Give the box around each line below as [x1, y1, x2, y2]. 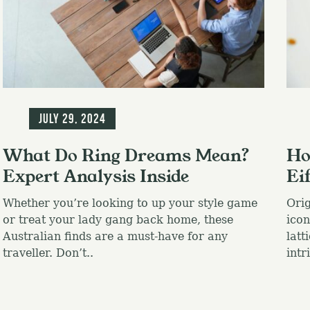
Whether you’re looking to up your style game [2, 196, 257, 210]
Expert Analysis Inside [2, 164, 189, 188]
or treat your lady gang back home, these [2, 212, 233, 226]
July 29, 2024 [39, 111, 107, 126]
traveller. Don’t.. [2, 246, 93, 259]
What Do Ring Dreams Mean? [2, 143, 250, 167]
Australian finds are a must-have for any [2, 229, 228, 243]
